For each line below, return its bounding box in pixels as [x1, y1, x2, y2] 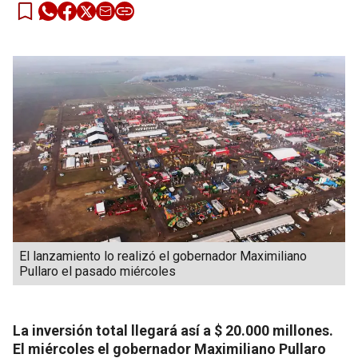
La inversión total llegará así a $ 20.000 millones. [13, 322, 333, 340]
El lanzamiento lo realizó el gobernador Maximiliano [19, 249, 307, 265]
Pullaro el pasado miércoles [19, 264, 176, 280]
